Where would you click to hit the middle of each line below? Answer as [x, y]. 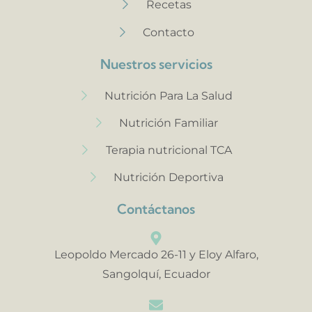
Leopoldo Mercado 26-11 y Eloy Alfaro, [156, 254]
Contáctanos [156, 209]
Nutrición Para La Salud [169, 95]
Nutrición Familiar [169, 123]
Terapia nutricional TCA [169, 150]
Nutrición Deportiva [169, 177]
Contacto [169, 32]
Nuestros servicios [156, 64]
